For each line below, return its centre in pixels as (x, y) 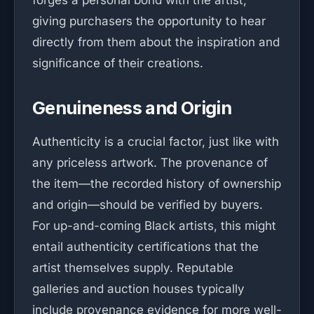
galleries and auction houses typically (138, 289)
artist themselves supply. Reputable (133, 268)
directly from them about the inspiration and (156, 42)
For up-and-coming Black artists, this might (154, 226)
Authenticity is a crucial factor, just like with (156, 142)
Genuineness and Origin (132, 108)
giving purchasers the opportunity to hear (149, 21)
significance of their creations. (118, 63)
